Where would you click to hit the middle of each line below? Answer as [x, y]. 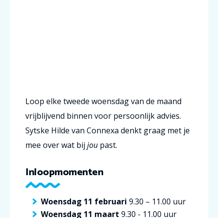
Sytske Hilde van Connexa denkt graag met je [108, 130]
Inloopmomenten [65, 172]
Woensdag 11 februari [85, 201]
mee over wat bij [56, 145]
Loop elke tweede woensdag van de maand [103, 101]
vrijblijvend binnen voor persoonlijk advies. [103, 116]
